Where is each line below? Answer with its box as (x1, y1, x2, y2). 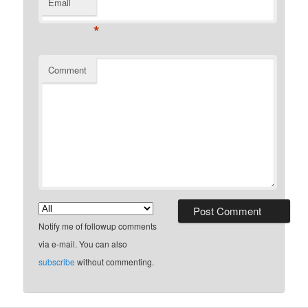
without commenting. (75, 255, 155, 267)
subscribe (38, 255, 76, 267)
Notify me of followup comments (38, 219, 157, 232)
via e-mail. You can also (38, 237, 128, 250)
